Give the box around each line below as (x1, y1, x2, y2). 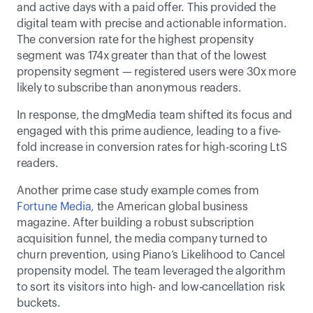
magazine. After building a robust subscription (17, 217, 254, 228)
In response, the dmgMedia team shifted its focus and (17, 110, 293, 121)
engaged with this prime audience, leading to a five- (17, 126, 282, 137)
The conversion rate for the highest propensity (17, 34, 254, 45)
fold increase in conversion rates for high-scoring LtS (17, 142, 287, 153)
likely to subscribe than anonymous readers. (17, 82, 247, 94)
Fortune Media (17, 201, 92, 212)
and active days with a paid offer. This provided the (17, 2, 277, 13)
